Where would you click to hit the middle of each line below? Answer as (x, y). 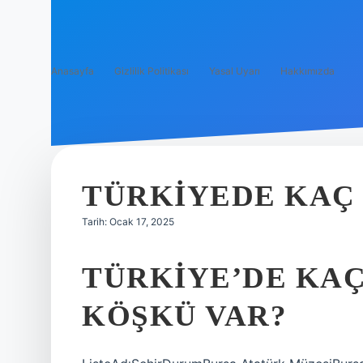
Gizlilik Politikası (152, 71)
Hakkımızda (307, 71)
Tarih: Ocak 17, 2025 (128, 222)
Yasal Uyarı (235, 71)
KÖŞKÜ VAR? (184, 316)
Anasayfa (73, 71)
